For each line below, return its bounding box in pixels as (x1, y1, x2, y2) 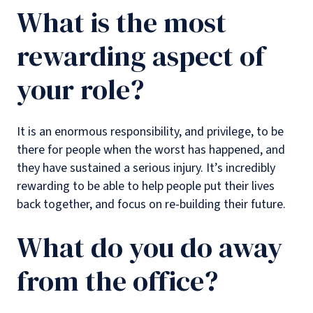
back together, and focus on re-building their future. (17, 196, 286, 214)
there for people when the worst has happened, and (17, 141, 285, 159)
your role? (17, 71, 144, 109)
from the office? (17, 262, 218, 300)
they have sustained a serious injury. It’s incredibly (17, 159, 275, 177)
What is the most (17, 3, 226, 42)
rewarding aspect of (17, 37, 265, 75)
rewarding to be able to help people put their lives (17, 177, 275, 196)
